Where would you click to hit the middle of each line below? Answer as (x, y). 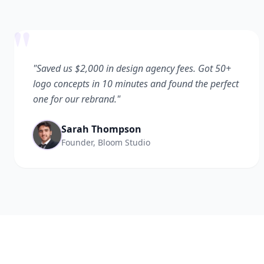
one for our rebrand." (77, 99)
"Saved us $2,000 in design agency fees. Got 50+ (132, 68)
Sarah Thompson (101, 129)
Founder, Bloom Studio (106, 142)
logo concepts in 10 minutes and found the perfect (136, 84)
